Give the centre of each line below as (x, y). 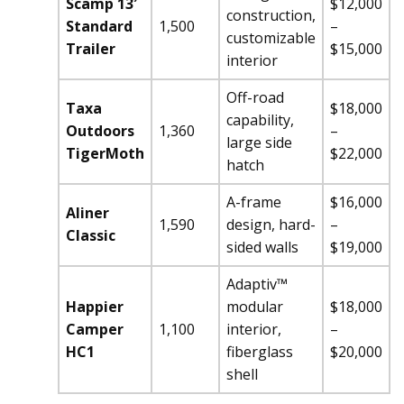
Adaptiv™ (257, 284)
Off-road (255, 97)
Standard (99, 26)
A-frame (254, 202)
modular (255, 307)
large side (259, 142)
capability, (260, 120)
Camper (95, 329)
